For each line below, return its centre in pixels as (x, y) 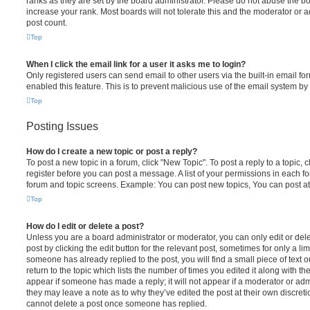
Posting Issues (62, 126)
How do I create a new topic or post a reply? (112, 152)
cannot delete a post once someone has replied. (117, 304)
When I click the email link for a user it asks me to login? (136, 64)
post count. (47, 23)
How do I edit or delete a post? (85, 226)
